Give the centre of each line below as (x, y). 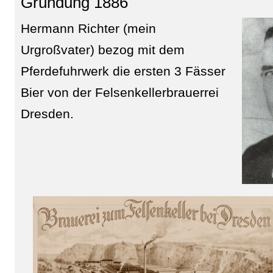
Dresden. (47, 113)
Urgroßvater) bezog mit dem (102, 49)
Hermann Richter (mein (88, 28)
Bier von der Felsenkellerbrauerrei (119, 92)
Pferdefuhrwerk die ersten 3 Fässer (123, 71)
